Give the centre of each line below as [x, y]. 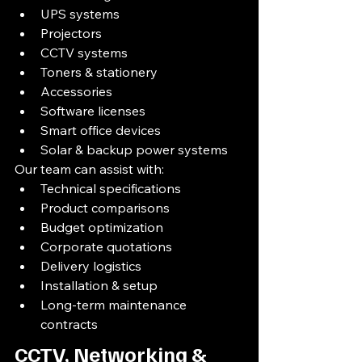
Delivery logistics [91, 266]
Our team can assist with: [89, 169]
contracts [69, 324]
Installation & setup [99, 285]
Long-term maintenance [115, 305]
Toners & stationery [99, 72]
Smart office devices [101, 130]
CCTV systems [84, 53]
